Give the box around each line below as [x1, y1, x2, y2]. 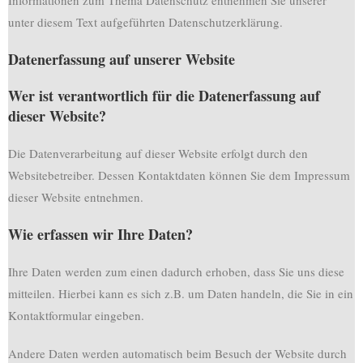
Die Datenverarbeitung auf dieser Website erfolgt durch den [8, 145, 308, 161]
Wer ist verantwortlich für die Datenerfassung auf [8, 85, 320, 106]
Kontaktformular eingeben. [8, 307, 144, 323]
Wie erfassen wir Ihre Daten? [8, 224, 193, 245]
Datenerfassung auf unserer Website [8, 49, 235, 70]
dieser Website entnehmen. [8, 189, 143, 205]
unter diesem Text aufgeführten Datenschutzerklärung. [8, 14, 283, 30]
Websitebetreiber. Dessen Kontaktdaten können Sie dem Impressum [8, 167, 350, 183]
